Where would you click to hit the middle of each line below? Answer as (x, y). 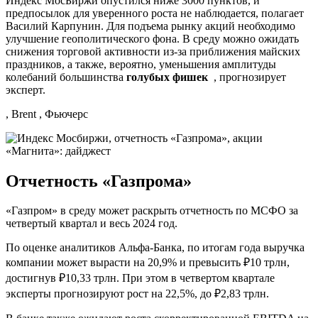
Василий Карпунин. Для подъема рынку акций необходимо (150, 26)
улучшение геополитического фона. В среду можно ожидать (152, 38)
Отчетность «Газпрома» (99, 181)
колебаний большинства (66, 77)
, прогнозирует (247, 77)
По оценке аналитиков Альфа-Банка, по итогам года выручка (155, 248)
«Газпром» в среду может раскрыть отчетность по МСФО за (152, 211)
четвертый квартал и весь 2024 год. (92, 224)
